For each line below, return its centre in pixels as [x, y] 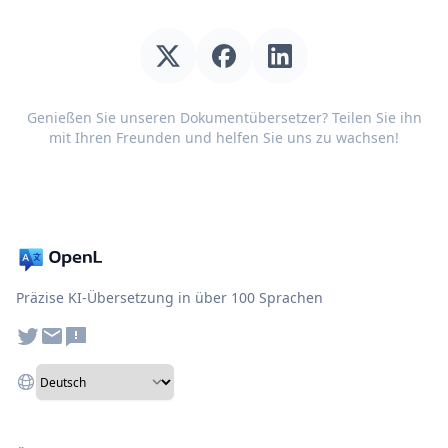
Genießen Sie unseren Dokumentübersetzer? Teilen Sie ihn [224, 117]
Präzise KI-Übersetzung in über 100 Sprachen [169, 297]
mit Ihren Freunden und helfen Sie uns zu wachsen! [224, 137]
